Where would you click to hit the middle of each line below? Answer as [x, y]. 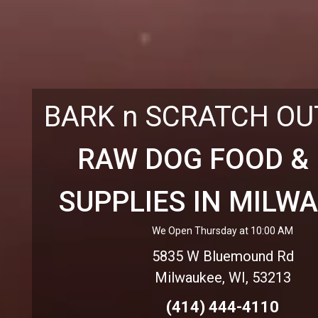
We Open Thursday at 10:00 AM [223, 231]
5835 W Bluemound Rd [223, 256]
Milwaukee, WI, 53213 [223, 278]
